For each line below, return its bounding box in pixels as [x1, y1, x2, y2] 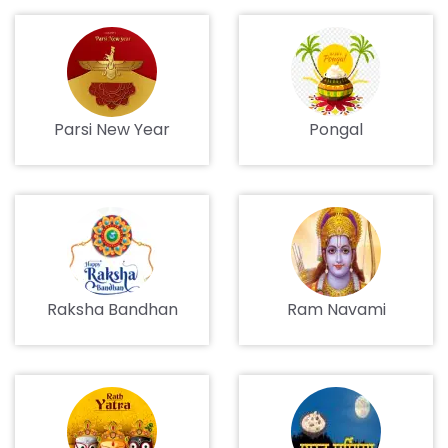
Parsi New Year [54, 118, 170, 141]
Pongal [309, 118, 363, 141]
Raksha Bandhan [46, 298, 178, 321]
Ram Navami [286, 298, 386, 321]
